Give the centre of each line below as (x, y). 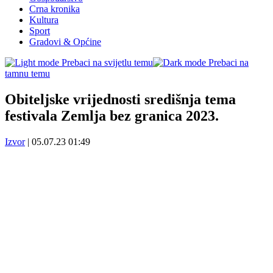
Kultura (44, 20)
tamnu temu (27, 73)
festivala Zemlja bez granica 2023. (112, 115)
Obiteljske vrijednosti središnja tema (120, 99)
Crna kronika (55, 9)
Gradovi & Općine (65, 42)
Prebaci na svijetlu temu (107, 62)
